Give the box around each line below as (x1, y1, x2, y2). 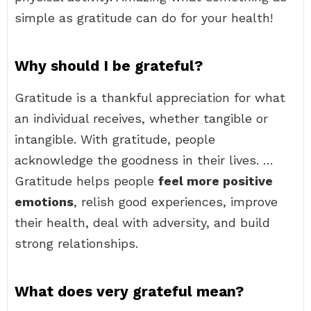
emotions (15, 194, 74, 209)
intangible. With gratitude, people (15, 132, 215, 146)
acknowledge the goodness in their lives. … (15, 153, 274, 167)
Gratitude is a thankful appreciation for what (15, 90, 285, 105)
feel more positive (158, 174, 273, 188)
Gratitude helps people (15, 174, 158, 188)
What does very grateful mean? (15, 283, 244, 300)
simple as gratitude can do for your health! (15, 10, 273, 25)
